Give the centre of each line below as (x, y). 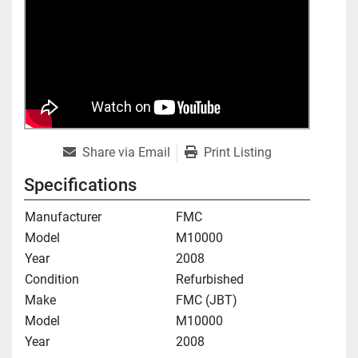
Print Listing (237, 153)
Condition (52, 280)
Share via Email (126, 153)
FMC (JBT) (207, 300)
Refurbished (210, 280)
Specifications (80, 185)
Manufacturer (63, 217)
